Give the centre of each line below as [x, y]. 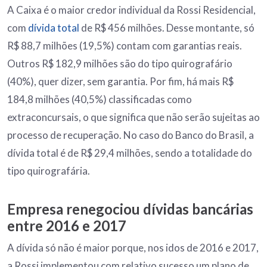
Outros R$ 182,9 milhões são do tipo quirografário [120, 63]
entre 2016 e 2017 [67, 225]
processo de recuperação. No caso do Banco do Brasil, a [131, 135]
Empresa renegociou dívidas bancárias [130, 209]
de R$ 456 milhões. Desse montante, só [167, 27]
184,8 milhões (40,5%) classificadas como [100, 99]
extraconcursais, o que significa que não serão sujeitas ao [133, 117]
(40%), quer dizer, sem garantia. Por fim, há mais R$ [120, 81]
